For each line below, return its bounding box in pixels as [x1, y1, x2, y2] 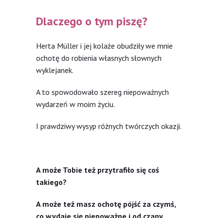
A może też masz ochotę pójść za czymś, [36, 199, 176, 209]
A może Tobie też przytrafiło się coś [36, 164, 159, 175]
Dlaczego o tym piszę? [36, 13, 147, 29]
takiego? [36, 177, 67, 187]
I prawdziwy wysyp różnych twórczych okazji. [36, 121, 182, 131]
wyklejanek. [36, 65, 73, 75]
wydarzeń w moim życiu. [36, 99, 115, 109]
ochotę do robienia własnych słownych [36, 53, 162, 63]
